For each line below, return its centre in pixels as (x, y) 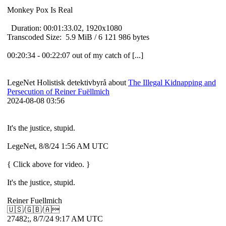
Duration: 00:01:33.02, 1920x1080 (66, 28)
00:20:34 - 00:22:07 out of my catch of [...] (75, 55)
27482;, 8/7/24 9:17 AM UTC (56, 219)
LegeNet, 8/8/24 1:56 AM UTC (60, 146)
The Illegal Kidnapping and (172, 83)
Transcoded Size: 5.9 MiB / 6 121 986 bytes (79, 37)
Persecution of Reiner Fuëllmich (58, 92)
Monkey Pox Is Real (41, 10)
